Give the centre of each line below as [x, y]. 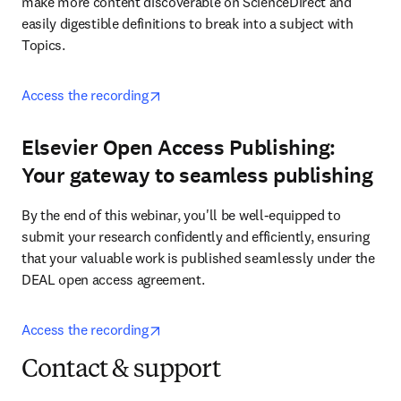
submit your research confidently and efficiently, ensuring [196, 236]
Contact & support [121, 371]
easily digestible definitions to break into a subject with [188, 23]
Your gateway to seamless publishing [197, 175]
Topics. [45, 45]
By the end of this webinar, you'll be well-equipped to [181, 215]
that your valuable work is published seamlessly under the [198, 258]
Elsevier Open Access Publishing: [179, 148]
